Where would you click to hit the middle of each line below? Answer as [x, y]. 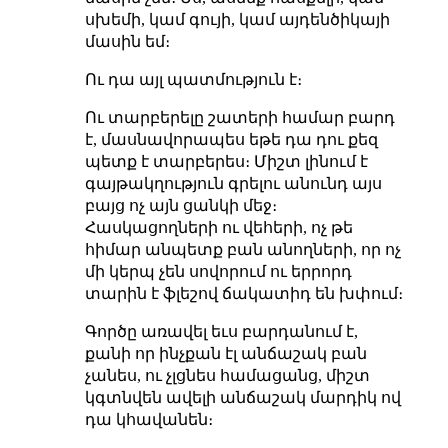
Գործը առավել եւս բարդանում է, [221, 331]
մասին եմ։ [127, 41]
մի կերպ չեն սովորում [177, 271]
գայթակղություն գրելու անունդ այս [233, 183]
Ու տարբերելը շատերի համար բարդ [239, 117]
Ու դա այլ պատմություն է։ [193, 79]
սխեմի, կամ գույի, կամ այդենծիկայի [237, 19]
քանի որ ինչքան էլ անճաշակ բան [225, 353]
